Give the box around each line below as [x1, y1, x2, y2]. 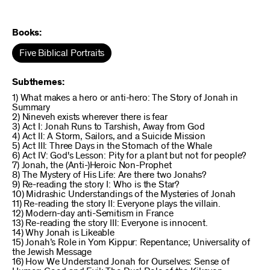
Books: [12, 28, 42, 37]
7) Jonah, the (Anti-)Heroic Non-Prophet [12, 160, 172, 170]
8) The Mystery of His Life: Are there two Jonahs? [12, 170, 207, 180]
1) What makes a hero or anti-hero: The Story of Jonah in [12, 93, 239, 102]
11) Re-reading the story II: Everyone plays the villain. [12, 199, 221, 209]
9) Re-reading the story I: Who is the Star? [12, 180, 180, 189]
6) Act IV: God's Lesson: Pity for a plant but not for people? [12, 151, 246, 160]
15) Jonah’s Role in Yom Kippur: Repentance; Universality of [12, 237, 250, 247]
